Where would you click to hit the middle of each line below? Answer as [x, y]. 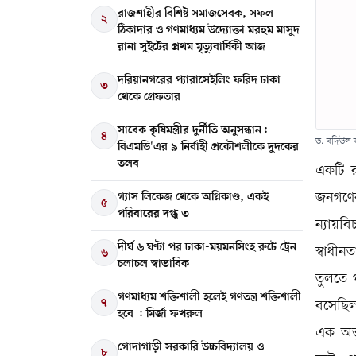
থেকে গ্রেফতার [149, 97]
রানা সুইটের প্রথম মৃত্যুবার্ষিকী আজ [192, 47]
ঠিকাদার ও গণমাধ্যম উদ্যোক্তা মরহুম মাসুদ [209, 30]
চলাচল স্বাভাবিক [153, 264]
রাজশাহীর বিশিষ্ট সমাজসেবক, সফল [195, 14]
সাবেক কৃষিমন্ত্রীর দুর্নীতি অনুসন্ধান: [193, 130]
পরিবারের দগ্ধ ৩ [153, 214]
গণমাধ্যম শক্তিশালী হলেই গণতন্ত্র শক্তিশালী [209, 297]
